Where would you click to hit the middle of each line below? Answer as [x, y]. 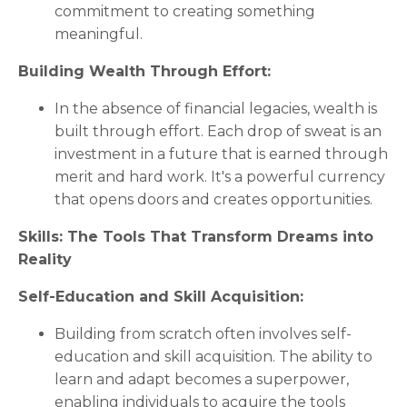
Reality [45, 259]
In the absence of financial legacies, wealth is [216, 108]
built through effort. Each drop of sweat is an [218, 131]
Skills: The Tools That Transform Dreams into [196, 236]
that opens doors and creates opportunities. [213, 199]
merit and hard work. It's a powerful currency [220, 176]
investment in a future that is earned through [221, 154]
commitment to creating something [185, 11]
